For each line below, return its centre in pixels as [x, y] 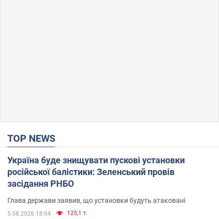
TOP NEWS [34, 138]
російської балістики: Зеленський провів [91, 172]
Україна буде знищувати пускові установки [96, 160]
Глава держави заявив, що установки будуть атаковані [96, 200]
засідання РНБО [41, 183]
